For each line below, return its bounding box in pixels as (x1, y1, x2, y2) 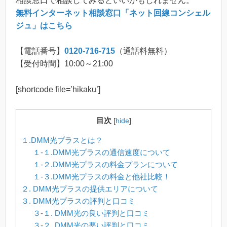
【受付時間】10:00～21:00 (16, 59, 113, 68)
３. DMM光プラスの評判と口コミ (21, 196, 135, 205)
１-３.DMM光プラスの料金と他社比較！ (32, 172, 170, 181)
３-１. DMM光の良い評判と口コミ (32, 208, 149, 217)
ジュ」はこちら (16, 21, 72, 30)
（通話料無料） (115, 47, 172, 56)
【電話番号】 (16, 47, 64, 56)
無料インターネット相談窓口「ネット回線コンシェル (16, 8, 210, 17)
